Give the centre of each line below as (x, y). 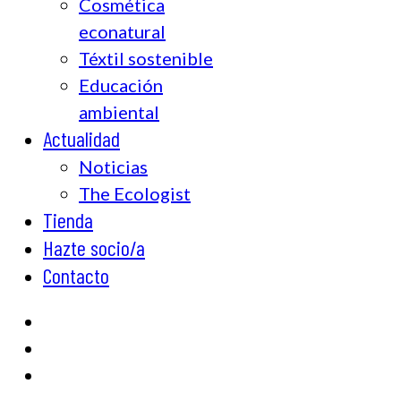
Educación (121, 85)
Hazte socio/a (94, 247)
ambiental (119, 111)
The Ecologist (135, 193)
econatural (122, 31)
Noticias (113, 166)
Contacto (76, 275)
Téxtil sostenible (146, 58)
